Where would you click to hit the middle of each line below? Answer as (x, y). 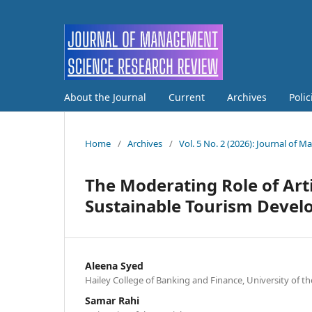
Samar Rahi (112, 300)
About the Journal (105, 97)
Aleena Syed (114, 265)
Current (187, 97)
